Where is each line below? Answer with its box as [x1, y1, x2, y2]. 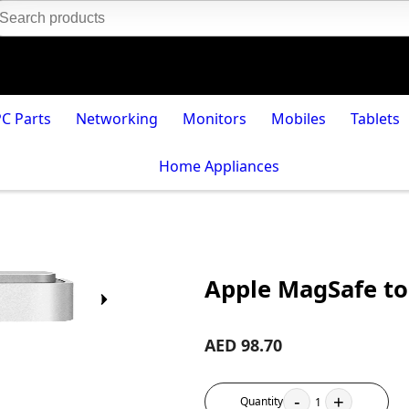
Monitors [183, 109, 246, 129]
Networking [76, 109, 159, 129]
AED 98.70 [204, 334, 282, 357]
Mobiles [270, 109, 326, 129]
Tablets [350, 109, 400, 129]
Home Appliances [159, 156, 279, 176]
